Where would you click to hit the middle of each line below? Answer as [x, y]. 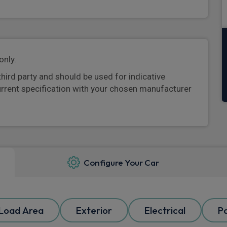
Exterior [94, 211]
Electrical [165, 211]
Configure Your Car [122, 162]
